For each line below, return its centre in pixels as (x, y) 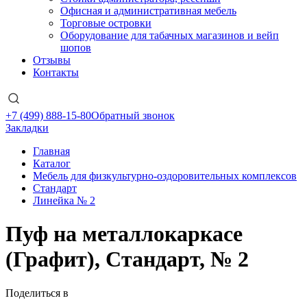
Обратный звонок (133, 115)
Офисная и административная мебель (148, 11)
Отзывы (52, 60)
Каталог (52, 163)
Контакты (56, 72)
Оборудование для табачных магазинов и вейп (170, 35)
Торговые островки (106, 23)
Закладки (27, 128)
